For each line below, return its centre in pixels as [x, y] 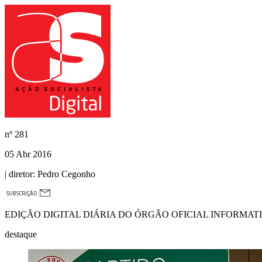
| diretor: [20, 174]
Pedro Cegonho [65, 174]
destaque [21, 234]
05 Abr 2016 [28, 154]
